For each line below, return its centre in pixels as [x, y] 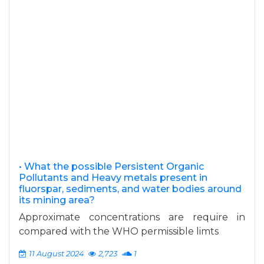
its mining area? [57, 200]
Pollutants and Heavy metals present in [113, 178]
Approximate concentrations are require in [132, 217]
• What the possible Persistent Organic [111, 166]
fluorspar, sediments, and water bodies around [130, 189]
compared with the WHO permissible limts [119, 231]
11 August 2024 [56, 254]
